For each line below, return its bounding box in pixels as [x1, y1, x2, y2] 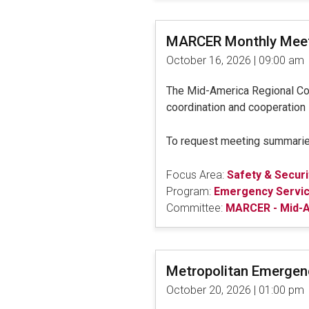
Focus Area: [166, 168, 224, 181]
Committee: [166, 201, 223, 215]
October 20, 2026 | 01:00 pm [166, 283, 304, 297]
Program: [166, 184, 211, 198]
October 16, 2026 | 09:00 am [166, 53, 304, 67]
